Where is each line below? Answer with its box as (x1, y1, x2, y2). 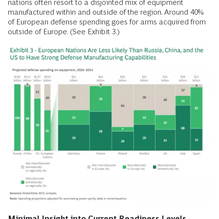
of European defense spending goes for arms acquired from (8, 18, 206, 26)
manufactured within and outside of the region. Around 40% (8, 8, 204, 17)
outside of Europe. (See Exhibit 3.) (8, 27, 120, 36)
